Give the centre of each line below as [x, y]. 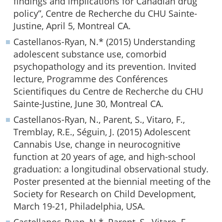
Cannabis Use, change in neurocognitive [97, 144]
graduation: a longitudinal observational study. [111, 169]
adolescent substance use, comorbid [90, 54]
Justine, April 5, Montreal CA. [72, 26]
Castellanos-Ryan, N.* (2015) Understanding [104, 42]
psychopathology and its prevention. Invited [105, 66]
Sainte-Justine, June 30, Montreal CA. [88, 104]
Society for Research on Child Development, [105, 194]
